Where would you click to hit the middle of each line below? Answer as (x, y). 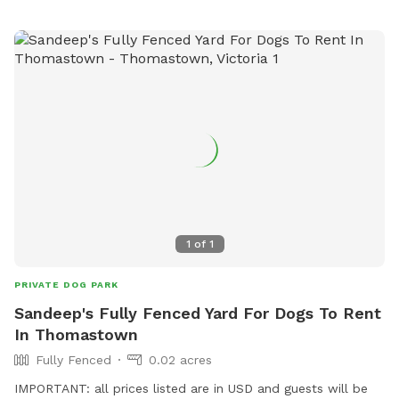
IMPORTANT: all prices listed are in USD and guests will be (191, 389)
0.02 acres (180, 360)
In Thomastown (76, 335)
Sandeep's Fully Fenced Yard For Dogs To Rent (198, 313)
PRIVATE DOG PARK (66, 285)
